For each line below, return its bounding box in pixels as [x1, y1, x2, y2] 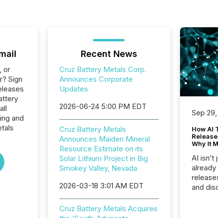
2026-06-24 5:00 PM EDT [59, 102, 146, 111]
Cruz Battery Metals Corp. [59, 65, 146, 74]
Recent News [80, 49, 137, 59]
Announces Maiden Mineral [59, 134, 150, 144]
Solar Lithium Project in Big [59, 154, 148, 163]
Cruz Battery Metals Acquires [59, 204, 158, 213]
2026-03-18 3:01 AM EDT [59, 181, 144, 190]
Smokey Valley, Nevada [59, 163, 137, 173]
